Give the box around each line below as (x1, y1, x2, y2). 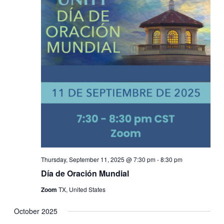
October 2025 (13, 206, 57, 216)
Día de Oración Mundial (40, 167, 131, 179)
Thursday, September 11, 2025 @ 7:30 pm (40, 155, 155, 163)
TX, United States (58, 185, 105, 193)
